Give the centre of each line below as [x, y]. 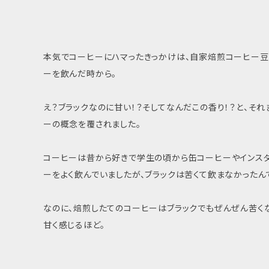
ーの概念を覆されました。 [92, 124]
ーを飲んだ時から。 [80, 73]
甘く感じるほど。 [74, 225]
